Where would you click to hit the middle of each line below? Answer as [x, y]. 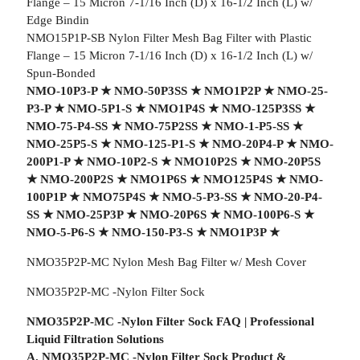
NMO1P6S [158, 179]
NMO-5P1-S [99, 108]
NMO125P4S [237, 179]
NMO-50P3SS [150, 91]
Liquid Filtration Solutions [95, 339]
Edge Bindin [57, 20]
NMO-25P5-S [61, 144]
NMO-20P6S [173, 215]
